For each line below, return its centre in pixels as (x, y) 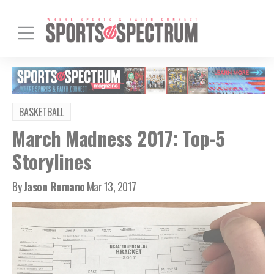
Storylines (52, 161)
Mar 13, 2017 (111, 186)
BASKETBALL (42, 112)
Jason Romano (54, 186)
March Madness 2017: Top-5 (119, 138)
